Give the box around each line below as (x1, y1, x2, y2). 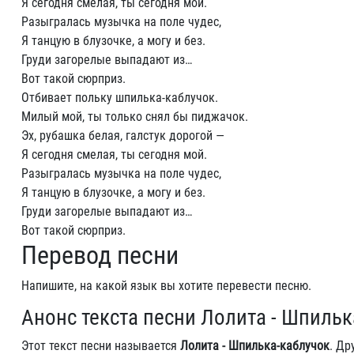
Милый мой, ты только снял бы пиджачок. (21, 109, 248, 124)
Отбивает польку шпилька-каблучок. (21, 90, 218, 105)
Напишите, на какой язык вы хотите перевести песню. (21, 278, 311, 293)
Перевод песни (21, 240, 179, 270)
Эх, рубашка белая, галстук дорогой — (21, 128, 224, 143)
